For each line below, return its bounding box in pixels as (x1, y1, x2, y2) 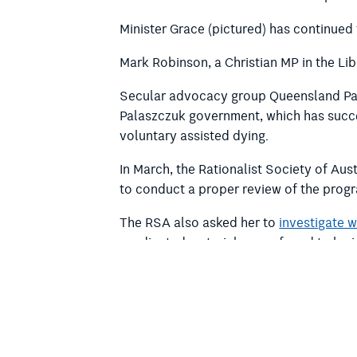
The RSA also (120, 212, 203, 233)
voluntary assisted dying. (120, 125, 269, 147)
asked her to (202, 212, 280, 233)
